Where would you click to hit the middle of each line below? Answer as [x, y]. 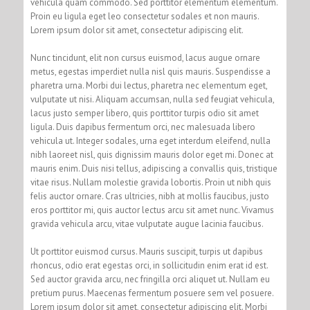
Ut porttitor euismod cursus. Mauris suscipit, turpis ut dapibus [146, 252]
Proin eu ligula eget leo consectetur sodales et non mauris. [144, 17]
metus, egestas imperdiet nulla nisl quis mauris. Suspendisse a [150, 72]
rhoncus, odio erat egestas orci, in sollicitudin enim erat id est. [149, 266]
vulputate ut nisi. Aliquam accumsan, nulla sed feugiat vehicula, [152, 100]
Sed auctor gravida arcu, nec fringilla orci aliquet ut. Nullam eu [150, 280]
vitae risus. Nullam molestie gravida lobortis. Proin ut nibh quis [151, 183]
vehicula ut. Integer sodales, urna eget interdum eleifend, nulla [150, 141]
